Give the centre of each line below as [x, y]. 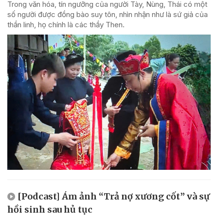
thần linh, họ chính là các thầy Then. [66, 24]
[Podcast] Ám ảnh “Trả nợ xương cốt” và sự [114, 197]
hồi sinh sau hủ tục [50, 210]
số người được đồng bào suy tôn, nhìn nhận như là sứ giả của [108, 14]
